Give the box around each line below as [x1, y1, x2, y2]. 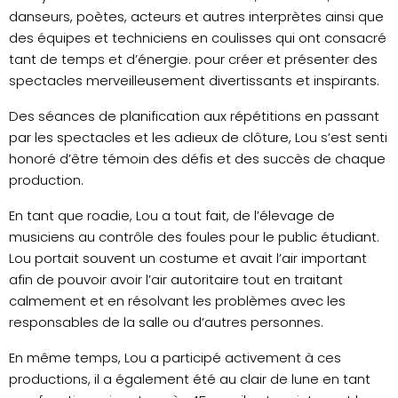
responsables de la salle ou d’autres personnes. [9, 312, 323, 331]
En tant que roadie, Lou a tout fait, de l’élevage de [9, 205, 335, 225]
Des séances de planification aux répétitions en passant [9, 106, 379, 125]
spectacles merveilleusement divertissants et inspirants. [9, 70, 379, 90]
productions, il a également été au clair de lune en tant [9, 369, 370, 388]
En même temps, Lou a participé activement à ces [9, 347, 341, 367]
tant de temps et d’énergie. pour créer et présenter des [9, 49, 378, 68]
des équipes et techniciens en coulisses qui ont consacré [9, 28, 386, 47]
